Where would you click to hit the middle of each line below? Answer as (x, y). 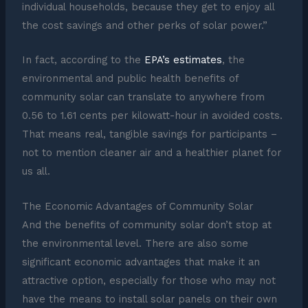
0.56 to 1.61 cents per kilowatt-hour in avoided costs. (152, 116)
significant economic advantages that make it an (141, 262)
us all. (36, 172)
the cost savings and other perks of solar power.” (144, 26)
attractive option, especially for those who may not (148, 280)
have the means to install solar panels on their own (149, 299)
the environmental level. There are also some (135, 243)
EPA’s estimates (183, 60)
